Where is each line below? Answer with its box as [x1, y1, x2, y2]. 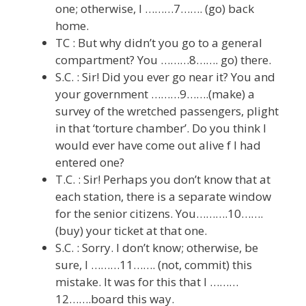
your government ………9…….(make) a [55, 86, 255, 102]
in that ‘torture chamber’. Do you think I [55, 120, 266, 136]
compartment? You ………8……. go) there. [55, 52, 271, 68]
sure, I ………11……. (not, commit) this [55, 257, 252, 273]
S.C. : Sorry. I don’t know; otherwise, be [55, 240, 258, 255]
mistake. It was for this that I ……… [55, 274, 238, 290]
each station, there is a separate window [55, 189, 271, 204]
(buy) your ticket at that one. [55, 223, 207, 238]
